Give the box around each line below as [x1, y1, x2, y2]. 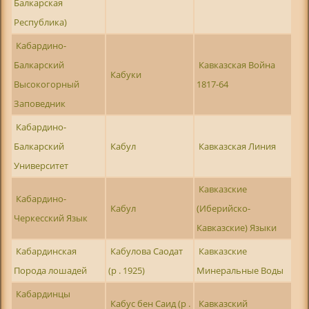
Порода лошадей [13, 263, 87, 277]
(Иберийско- [196, 201, 250, 215]
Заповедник [13, 97, 66, 110]
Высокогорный [13, 77, 79, 90]
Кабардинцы [16, 287, 71, 300]
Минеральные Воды [196, 263, 283, 277]
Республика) [13, 15, 67, 28]
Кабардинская [16, 244, 77, 257]
